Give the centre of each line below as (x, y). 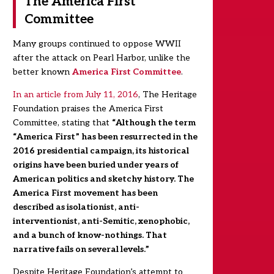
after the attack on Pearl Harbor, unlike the (101, 58)
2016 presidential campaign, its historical (101, 151)
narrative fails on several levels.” (81, 250)
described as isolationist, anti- (76, 207)
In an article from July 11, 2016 (75, 95)
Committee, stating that (62, 123)
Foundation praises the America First (88, 109)
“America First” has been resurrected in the (105, 137)
